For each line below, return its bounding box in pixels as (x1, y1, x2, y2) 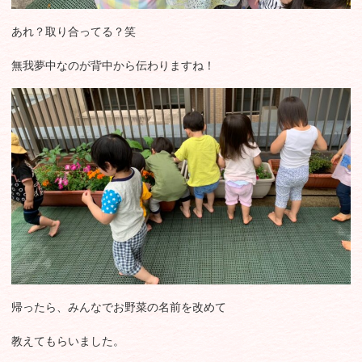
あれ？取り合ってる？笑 (11, 25, 136, 39)
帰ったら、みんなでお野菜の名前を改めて (11, 300, 226, 314)
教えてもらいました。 (11, 334, 124, 347)
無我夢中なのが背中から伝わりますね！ (11, 59, 215, 73)
